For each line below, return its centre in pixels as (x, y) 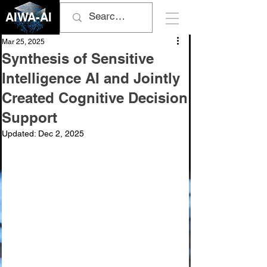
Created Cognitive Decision (95, 98)
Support (30, 117)
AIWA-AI (29, 17)
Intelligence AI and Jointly (91, 78)
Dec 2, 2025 (61, 133)
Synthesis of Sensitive (78, 58)
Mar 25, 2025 (23, 42)
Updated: (20, 133)
